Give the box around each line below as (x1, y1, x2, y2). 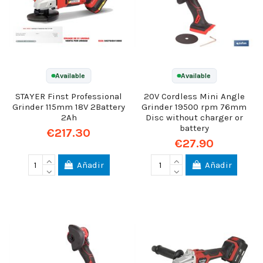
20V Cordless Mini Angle (143, 90, 245, 102)
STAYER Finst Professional (15, 90, 123, 102)
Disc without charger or (145, 112, 243, 123)
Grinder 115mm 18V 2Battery (12, 101, 126, 112)
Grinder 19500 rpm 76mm (141, 101, 247, 112)
